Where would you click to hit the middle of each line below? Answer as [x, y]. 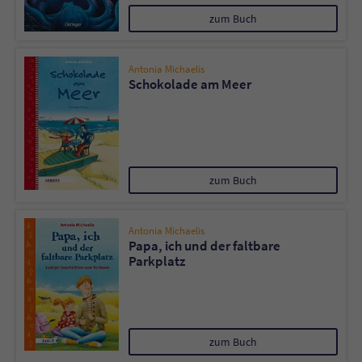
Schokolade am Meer [190, 84]
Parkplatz [157, 261]
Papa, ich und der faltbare [204, 246]
